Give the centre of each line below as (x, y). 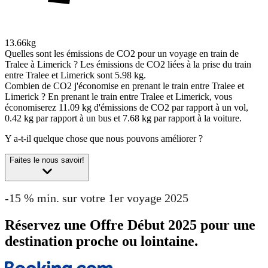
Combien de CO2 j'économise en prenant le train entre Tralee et (124, 86)
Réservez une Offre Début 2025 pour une (130, 225)
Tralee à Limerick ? (41, 65)
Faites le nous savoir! (47, 160)
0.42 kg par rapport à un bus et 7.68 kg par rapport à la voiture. (123, 118)
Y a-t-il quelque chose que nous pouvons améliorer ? (104, 139)
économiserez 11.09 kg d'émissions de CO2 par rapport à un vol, (127, 108)
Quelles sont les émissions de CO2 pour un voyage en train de (122, 54)
